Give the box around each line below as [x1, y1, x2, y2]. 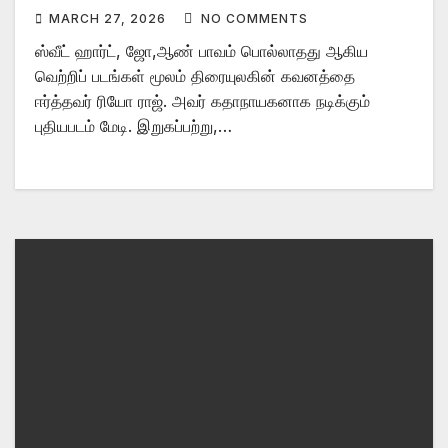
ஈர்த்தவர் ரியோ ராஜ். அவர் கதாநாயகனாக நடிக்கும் [35, 90, 370, 111]
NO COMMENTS [201, 10, 308, 26]
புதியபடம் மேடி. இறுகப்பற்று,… [35, 115, 232, 136]
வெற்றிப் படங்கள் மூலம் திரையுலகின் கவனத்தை [35, 65, 355, 86]
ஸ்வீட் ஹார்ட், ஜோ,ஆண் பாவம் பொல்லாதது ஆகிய [35, 40, 368, 61]
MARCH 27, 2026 [49, 10, 170, 26]
